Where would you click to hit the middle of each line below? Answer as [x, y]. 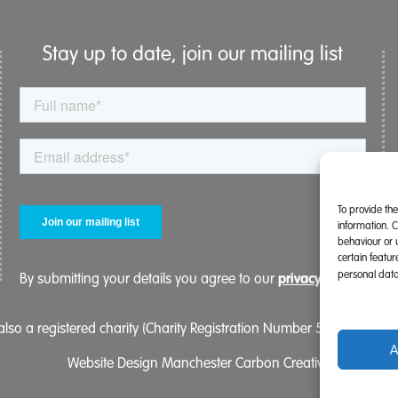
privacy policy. [322, 279]
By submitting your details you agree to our [149, 279]
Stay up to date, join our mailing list [193, 54]
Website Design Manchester [150, 364]
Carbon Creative [281, 364]
